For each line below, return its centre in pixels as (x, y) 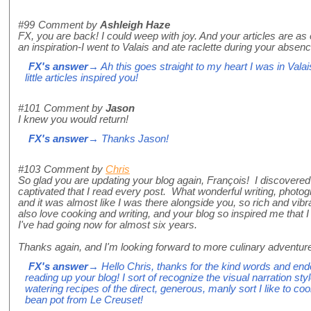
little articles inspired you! (82, 78)
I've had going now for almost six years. (110, 225)
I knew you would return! (73, 120)
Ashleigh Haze (135, 25)
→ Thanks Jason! (128, 139)
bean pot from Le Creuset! (84, 300)
